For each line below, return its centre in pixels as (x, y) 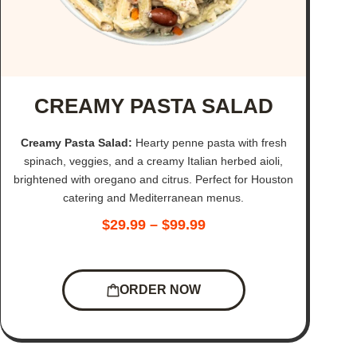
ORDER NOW (160, 290)
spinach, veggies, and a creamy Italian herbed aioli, (154, 161)
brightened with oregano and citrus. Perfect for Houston (154, 179)
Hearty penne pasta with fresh (209, 142)
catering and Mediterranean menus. (154, 197)
